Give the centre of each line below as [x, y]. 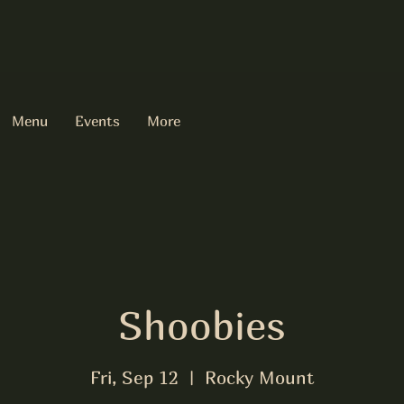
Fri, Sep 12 [134, 377]
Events [97, 121]
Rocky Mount [259, 377]
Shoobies [202, 325]
